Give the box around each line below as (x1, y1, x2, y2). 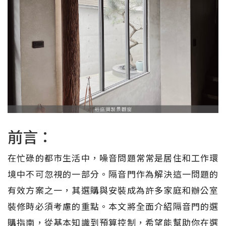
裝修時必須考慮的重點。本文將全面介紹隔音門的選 (8, 199, 218, 212)
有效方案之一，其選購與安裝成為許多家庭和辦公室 (8, 183, 218, 196)
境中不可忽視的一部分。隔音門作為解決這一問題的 (8, 167, 218, 180)
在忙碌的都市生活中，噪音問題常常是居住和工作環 (8, 151, 218, 164)
